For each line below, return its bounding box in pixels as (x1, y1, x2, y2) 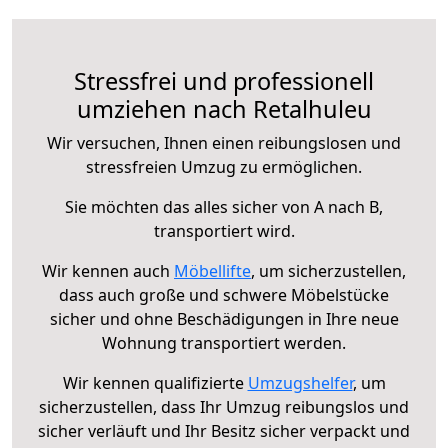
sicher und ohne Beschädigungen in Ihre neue (49, 307, 399, 330)
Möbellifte (174, 259, 251, 282)
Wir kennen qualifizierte (62, 371, 248, 394)
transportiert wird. (153, 219, 295, 242)
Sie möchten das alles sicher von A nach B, (65, 195, 383, 218)
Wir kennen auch (42, 259, 174, 282)
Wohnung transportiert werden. (102, 331, 346, 354)
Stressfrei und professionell (74, 64, 374, 97)
